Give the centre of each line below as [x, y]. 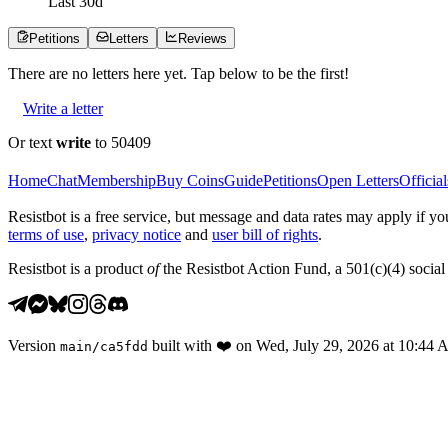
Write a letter [63, 108]
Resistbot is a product [77, 268]
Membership [116, 180]
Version [32, 345]
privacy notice [136, 234]
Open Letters [358, 180]
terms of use [46, 234]
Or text [32, 142]
